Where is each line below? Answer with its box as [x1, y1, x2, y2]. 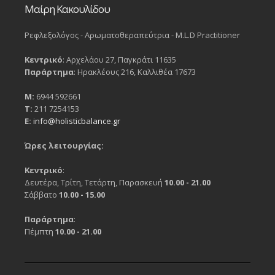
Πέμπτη [25, 226, 55, 238]
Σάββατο [25, 189, 59, 201]
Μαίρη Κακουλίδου [25, 2, 110, 17]
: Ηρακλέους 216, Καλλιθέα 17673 [74, 66, 196, 78]
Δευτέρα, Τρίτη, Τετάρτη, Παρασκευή [25, 177, 165, 188]
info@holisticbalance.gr [33, 115, 120, 127]
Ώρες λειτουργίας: [25, 140, 104, 152]
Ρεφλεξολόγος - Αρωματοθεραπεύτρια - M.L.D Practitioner [25, 29, 240, 41]
